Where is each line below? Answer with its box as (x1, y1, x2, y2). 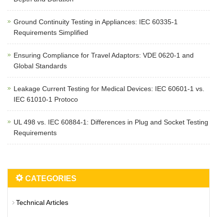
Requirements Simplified (14, 29, 88, 37)
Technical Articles (16, 199, 68, 207)
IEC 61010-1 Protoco (14, 95, 78, 104)
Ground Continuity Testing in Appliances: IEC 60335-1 (14, 18, 178, 26)
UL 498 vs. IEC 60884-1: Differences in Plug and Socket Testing (14, 118, 208, 126)
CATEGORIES (23, 174, 77, 183)
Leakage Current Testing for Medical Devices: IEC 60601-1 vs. (14, 85, 204, 93)
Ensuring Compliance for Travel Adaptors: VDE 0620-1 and (14, 51, 194, 60)
